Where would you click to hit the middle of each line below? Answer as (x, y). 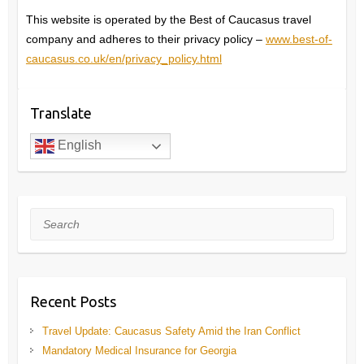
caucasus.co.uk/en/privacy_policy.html (123, 59)
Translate (61, 113)
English (78, 145)
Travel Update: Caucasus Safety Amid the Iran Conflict (171, 331)
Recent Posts (73, 302)
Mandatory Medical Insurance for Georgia (139, 351)
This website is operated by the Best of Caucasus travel (168, 20)
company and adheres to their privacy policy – (145, 39)
